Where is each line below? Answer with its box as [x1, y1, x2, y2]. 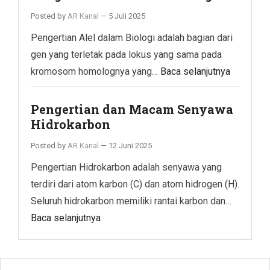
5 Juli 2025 [108, 11, 145, 20]
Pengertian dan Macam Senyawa [31, 101, 233, 117]
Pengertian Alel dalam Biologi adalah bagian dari [31, 31, 233, 43]
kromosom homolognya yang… [31, 65, 160, 77]
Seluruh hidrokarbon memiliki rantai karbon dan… [31, 195, 231, 207]
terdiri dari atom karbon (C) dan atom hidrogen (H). [31, 178, 239, 190]
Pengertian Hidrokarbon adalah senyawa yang [31, 161, 222, 173]
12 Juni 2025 [108, 140, 152, 150]
